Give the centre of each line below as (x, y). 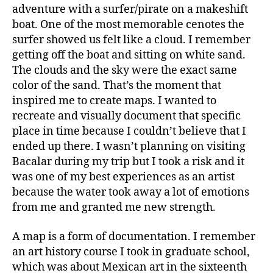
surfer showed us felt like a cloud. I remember (131, 40)
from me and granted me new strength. (115, 207)
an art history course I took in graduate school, (131, 252)
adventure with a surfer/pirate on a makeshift (130, 9)
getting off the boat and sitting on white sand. (129, 55)
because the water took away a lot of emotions (131, 192)
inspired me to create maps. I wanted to (114, 101)
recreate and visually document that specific (126, 116)
